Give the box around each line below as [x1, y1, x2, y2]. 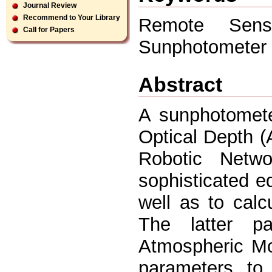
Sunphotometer [138, 36, 267, 58]
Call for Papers [23, 25, 75, 34]
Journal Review [23, 1, 76, 10]
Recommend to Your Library [23, 13, 120, 22]
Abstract [138, 72, 222, 96]
